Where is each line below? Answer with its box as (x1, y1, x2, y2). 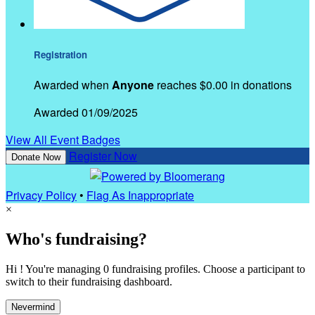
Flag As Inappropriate (86, 187, 194, 204)
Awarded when (34, 77, 112, 94)
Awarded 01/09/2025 (34, 104, 138, 121)
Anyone (112, 77, 154, 94)
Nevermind (11, 302, 55, 313)
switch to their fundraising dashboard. (6, 276, 172, 288)
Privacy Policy (6, 187, 77, 204)
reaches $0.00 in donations (154, 77, 292, 94)
